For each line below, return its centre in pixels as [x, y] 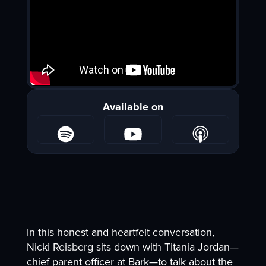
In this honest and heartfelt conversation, [120, 232]
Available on [133, 107]
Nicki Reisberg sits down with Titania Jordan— [132, 247]
